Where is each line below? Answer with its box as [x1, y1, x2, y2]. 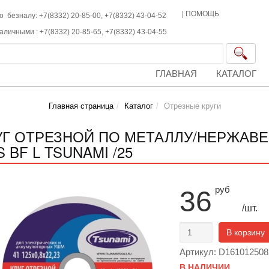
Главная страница [48, 101, 113, 110]
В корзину [226, 228, 265, 237]
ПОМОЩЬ [186, 10, 220, 18]
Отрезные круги [163, 101, 221, 110]
